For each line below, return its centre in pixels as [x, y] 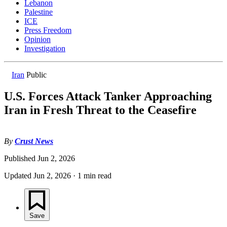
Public [36, 75]
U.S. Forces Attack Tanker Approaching [108, 97]
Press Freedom [48, 30]
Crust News [34, 141]
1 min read [94, 176]
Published [21, 158]
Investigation [45, 49]
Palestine [39, 12]
